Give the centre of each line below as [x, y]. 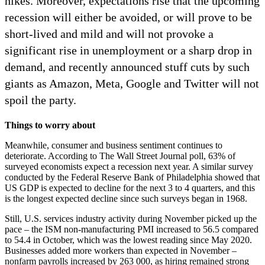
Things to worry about [50, 125]
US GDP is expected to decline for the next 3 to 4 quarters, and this [130, 188]
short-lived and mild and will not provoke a [109, 33]
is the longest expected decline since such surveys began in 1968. [126, 198]
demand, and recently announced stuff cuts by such [127, 67]
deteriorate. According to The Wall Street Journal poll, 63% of [120, 156]
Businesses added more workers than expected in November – [121, 250]
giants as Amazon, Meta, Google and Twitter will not [132, 83]
